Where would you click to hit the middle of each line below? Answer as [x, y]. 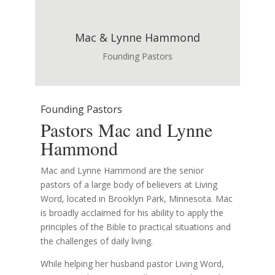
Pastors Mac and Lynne [127, 130]
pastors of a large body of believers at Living [129, 185]
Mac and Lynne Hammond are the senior [122, 171]
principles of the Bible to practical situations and [136, 227]
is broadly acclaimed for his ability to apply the [132, 213]
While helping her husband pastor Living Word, [133, 264]
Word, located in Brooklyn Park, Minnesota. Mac [137, 199]
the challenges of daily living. [97, 241]
